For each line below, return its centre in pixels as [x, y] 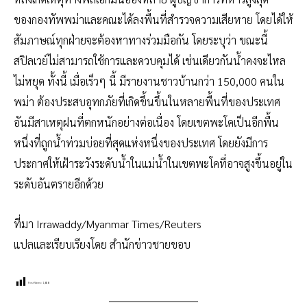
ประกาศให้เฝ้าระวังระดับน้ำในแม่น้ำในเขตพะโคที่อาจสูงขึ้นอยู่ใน [153, 163]
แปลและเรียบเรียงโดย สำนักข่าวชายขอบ [102, 245]
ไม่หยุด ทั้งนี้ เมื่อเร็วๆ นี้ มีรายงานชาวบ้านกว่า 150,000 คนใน [149, 81]
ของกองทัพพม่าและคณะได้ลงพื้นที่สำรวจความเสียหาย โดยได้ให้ [153, 19]
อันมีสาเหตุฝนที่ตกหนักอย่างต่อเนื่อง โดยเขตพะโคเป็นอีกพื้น [146, 122]
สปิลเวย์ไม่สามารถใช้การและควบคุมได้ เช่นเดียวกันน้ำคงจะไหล [150, 60]
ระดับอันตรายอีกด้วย [59, 184]
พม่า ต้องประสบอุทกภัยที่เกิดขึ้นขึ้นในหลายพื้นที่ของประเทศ [147, 101]
